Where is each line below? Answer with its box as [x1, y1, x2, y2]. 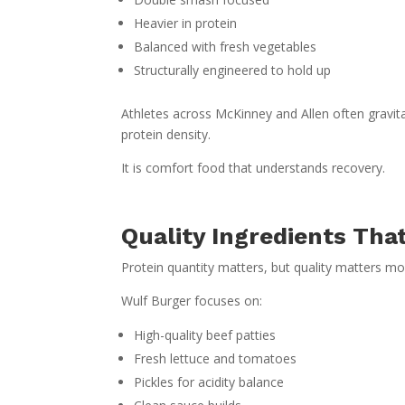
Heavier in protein [134, 14, 238, 32]
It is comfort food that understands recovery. [121, 158, 386, 176]
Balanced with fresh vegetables [134, 37, 317, 55]
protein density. [121, 125, 212, 143]
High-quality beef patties [134, 325, 277, 344]
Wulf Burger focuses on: [121, 291, 263, 309]
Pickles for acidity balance [134, 372, 285, 391]
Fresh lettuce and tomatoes [134, 349, 297, 367]
